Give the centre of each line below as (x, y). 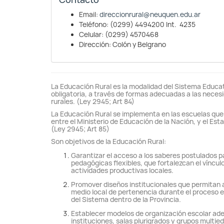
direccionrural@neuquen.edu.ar (150, 14)
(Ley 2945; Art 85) (80, 129)
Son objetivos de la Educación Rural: (108, 141)
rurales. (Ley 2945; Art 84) (93, 101)
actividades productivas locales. (122, 170)
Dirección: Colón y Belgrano (122, 44)
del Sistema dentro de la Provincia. (126, 199)
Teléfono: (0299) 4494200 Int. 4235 (137, 24)
